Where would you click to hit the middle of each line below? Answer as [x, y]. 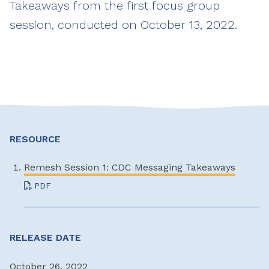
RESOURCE [35, 139]
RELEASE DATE [45, 237]
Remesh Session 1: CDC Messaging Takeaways [130, 167]
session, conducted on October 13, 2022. [123, 24]
